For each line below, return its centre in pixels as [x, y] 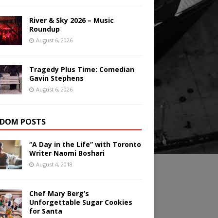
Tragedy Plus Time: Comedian [82, 70]
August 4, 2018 [54, 164]
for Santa [45, 211]
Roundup [44, 29]
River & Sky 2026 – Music [71, 20]
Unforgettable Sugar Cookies [81, 202]
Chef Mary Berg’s [59, 194]
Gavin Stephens [56, 78]
